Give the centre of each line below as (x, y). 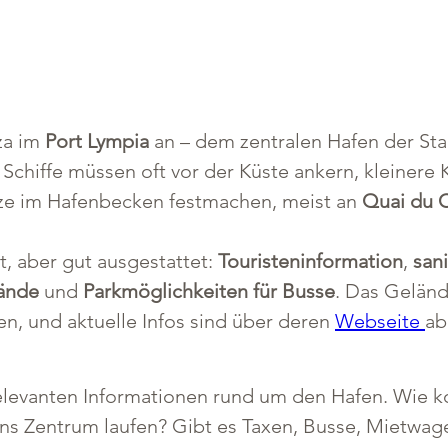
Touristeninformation (310, 261)
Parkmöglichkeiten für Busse (209, 291)
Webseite (380, 321)
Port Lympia (97, 141)
